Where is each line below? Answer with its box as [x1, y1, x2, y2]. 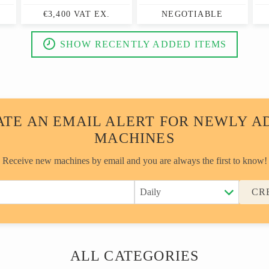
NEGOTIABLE [162, 10, 223, 19]
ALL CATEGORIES [70, 248, 199, 264]
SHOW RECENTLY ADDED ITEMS [59, 39, 227, 49]
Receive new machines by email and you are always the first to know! [2, 156, 267, 166]
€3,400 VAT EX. [43, 10, 110, 19]
